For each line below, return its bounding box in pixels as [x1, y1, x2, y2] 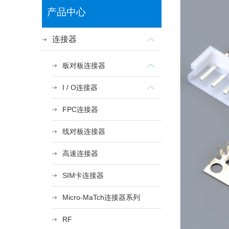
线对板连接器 [62, 127, 105, 135]
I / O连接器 [62, 83, 98, 91]
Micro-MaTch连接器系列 [62, 193, 140, 201]
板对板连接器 [62, 61, 105, 70]
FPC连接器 [62, 105, 98, 113]
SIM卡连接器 [62, 171, 104, 179]
